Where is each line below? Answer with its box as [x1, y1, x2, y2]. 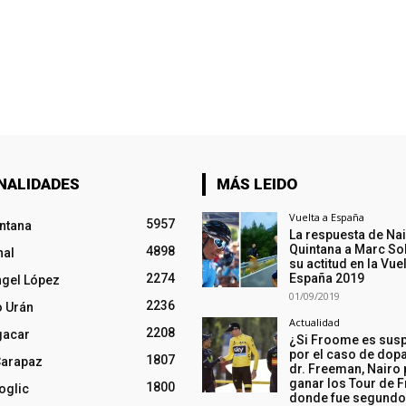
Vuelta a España [288, 210, 364, 225]
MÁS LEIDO [216, 175, 297, 194]
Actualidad [288, 315, 340, 330]
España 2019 [288, 271, 364, 286]
